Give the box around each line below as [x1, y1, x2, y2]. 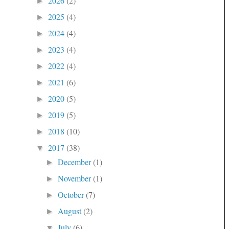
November [58, 172, 94, 184]
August [58, 205, 84, 216]
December [58, 156, 94, 167]
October [58, 189, 86, 200]
